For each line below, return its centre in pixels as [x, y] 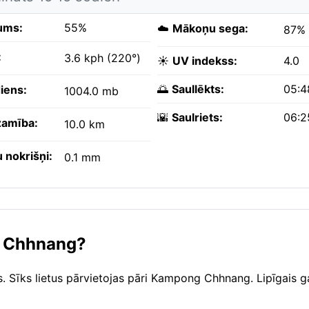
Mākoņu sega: [210, 29]
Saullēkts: [198, 89]
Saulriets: [197, 118]
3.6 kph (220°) [102, 58]
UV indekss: [205, 61]
